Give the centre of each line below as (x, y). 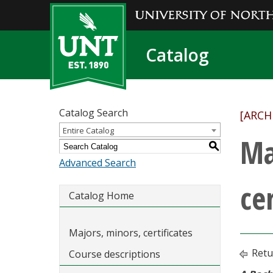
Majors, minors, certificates (131, 233)
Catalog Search (94, 113)
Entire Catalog (88, 130)
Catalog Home (101, 196)
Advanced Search (97, 163)
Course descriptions (115, 254)
